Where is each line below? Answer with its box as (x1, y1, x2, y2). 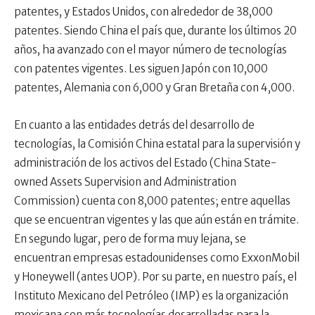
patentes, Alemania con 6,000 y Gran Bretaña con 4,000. (14, 81, 295, 95)
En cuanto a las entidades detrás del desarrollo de (14, 118, 255, 132)
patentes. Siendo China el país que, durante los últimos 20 (14, 24, 297, 38)
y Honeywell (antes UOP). (14, 270, 142, 284)
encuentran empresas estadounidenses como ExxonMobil (14, 251, 300, 265)
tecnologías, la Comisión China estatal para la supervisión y (14, 137, 300, 151)
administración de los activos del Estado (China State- (14, 156, 276, 170)
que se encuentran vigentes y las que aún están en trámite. (14, 213, 299, 227)
